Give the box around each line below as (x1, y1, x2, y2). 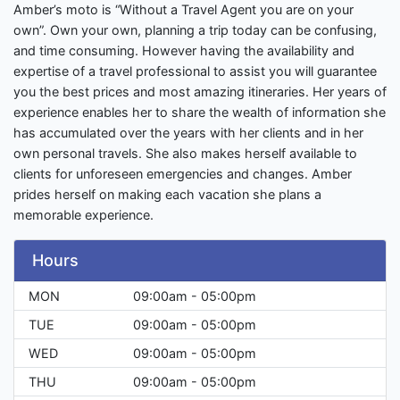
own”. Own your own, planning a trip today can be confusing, (13, 22, 377, 38)
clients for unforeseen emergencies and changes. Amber (13, 166, 352, 182)
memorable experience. (13, 207, 154, 223)
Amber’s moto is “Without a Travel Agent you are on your (13, 2, 354, 18)
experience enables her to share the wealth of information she (13, 104, 386, 121)
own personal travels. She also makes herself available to (13, 146, 357, 162)
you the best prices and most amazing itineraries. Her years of (13, 84, 387, 100)
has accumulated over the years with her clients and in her (13, 125, 363, 141)
